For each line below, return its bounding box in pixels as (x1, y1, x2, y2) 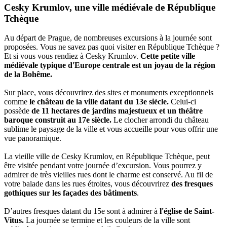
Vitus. (4, 216, 24, 225)
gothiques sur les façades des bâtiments (4, 188, 137, 198)
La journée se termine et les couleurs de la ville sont (24, 216, 190, 225)
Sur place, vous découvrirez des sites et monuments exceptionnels (4, 88, 213, 97)
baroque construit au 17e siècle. (4, 116, 111, 125)
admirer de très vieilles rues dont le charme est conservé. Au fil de (4, 170, 213, 179)
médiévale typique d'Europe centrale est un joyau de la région (4, 61, 215, 70)
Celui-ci (169, 97, 196, 106)
